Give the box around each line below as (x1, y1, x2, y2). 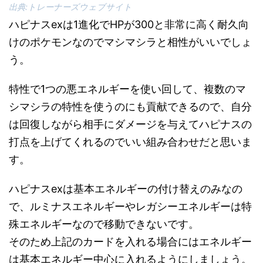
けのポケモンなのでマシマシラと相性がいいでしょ (9, 35, 252, 48)
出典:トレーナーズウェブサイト (9, 1, 132, 12)
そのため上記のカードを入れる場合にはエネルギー (9, 235, 252, 248)
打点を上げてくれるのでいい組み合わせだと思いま (9, 135, 252, 148)
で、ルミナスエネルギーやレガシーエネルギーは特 (9, 200, 252, 213)
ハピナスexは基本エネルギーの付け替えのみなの (9, 182, 242, 195)
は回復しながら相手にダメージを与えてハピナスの (9, 117, 252, 130)
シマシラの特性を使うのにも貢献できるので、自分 (9, 100, 252, 113)
